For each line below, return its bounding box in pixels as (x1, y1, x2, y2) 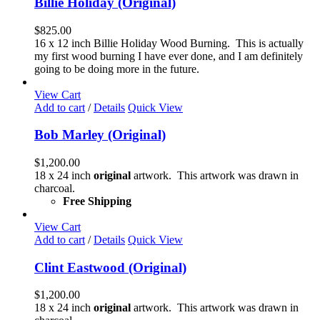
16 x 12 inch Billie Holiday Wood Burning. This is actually (34, 36, 304, 49)
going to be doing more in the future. (34, 62, 199, 75)
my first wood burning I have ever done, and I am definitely (34, 49, 303, 62)
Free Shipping (63, 194, 131, 207)
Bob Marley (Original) (34, 127, 166, 143)
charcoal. (34, 181, 75, 194)
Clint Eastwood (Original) (34, 259, 186, 275)
